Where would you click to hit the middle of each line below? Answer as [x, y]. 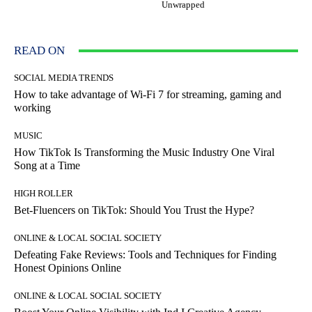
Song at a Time [47, 166]
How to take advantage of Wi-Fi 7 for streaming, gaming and [148, 95]
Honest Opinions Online [68, 268]
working [32, 108]
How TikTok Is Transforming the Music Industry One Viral [144, 153]
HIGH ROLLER [44, 194]
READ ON [39, 51]
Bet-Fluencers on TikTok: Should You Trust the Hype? [134, 210]
